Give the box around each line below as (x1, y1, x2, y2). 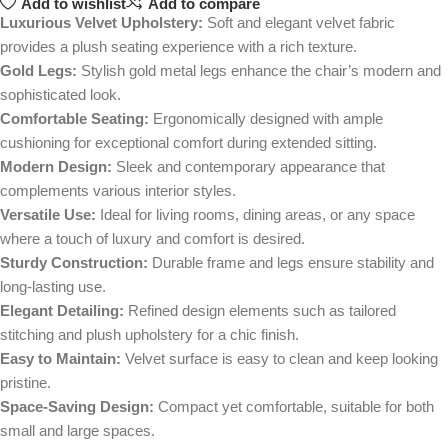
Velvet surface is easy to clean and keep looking (121, 350, 438, 368)
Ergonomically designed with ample (149, 110, 383, 128)
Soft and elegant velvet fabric (203, 14, 395, 32)
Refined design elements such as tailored (124, 302, 396, 320)
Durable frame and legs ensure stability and (148, 254, 434, 272)
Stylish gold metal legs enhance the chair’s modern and (77, 62, 441, 80)
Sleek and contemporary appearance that (112, 158, 385, 176)
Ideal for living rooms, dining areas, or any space (96, 206, 415, 224)
